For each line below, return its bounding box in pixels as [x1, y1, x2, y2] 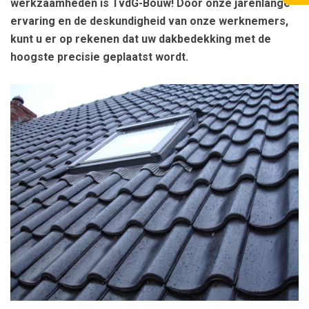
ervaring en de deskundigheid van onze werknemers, [10, 14, 288, 28]
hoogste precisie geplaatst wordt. [10, 50, 188, 63]
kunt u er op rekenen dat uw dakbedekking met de [10, 32, 271, 46]
